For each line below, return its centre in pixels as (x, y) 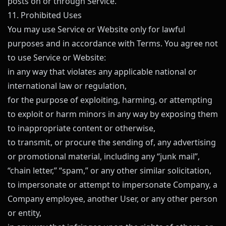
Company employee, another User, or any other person (112, 199)
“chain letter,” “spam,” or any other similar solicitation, (109, 171)
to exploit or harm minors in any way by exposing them (113, 114)
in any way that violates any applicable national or (102, 72)
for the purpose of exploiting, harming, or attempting (110, 100)
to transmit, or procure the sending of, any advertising (112, 142)
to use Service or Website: (57, 58)
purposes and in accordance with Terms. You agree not (113, 43)
